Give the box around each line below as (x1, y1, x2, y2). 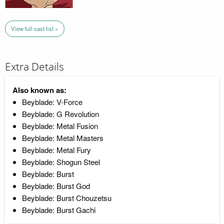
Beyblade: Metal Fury (21, 144, 91, 155)
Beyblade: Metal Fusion (21, 120, 98, 131)
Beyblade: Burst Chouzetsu (21, 192, 111, 203)
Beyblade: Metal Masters (21, 132, 103, 143)
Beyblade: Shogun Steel (21, 156, 100, 167)
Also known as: (12, 84, 66, 95)
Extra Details (5, 60, 64, 74)
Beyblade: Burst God (21, 180, 90, 191)
